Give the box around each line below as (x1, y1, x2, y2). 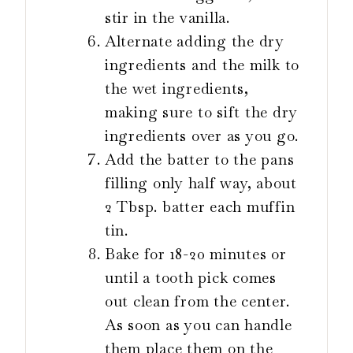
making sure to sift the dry (105, 102, 299, 123)
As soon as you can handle (105, 315, 292, 336)
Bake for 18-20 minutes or (105, 244, 287, 265)
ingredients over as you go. (105, 126, 299, 147)
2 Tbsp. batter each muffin (105, 197, 295, 217)
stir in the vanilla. (105, 8, 230, 28)
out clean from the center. (105, 292, 290, 312)
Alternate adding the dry (105, 32, 284, 52)
